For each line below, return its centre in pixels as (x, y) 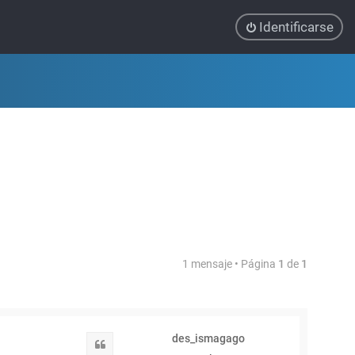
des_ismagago (208, 338)
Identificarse (296, 27)
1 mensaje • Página (230, 264)
